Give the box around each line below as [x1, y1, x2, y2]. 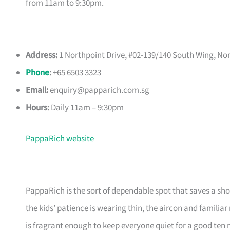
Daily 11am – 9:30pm [49, 102, 124, 114]
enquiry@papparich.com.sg [50, 84, 149, 97]
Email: [26, 84, 48, 97]
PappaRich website [26, 132, 94, 145]
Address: [26, 49, 57, 62]
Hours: [26, 102, 49, 114]
